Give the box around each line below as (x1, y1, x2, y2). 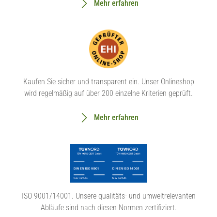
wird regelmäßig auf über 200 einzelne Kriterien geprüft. (24, 89, 193, 98)
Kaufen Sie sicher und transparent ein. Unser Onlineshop (23, 77, 194, 86)
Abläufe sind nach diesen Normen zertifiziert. (40, 203, 177, 212)
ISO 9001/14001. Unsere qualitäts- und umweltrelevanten (21, 191, 196, 201)
